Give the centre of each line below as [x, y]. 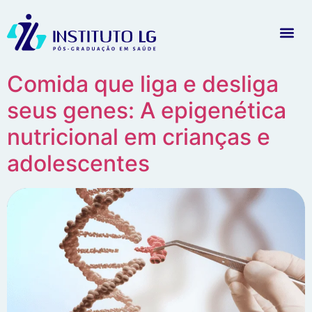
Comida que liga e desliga [143, 84]
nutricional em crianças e [139, 136]
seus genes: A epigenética [147, 110]
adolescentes [78, 163]
